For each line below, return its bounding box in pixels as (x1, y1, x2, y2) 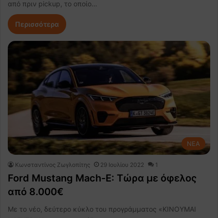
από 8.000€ (8, 186, 64, 198)
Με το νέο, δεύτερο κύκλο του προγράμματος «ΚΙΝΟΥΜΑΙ (8, 205, 196, 214)
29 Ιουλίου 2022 (100, 161, 144, 169)
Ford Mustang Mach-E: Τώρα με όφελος (8, 172, 197, 184)
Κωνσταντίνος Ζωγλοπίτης (15, 161, 90, 169)
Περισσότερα (15, 19, 59, 28)
